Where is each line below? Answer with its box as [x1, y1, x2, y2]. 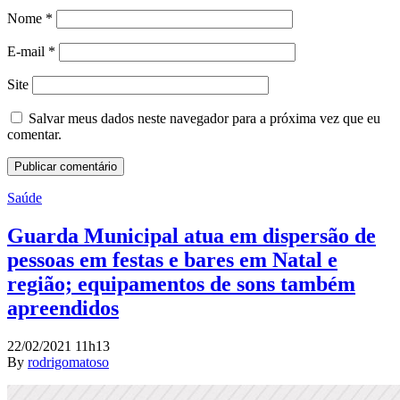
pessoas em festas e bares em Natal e [7, 247, 337, 271]
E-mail [7, 43, 48, 59]
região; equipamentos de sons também [7, 271, 355, 296]
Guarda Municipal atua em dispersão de [7, 223, 376, 247]
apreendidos [7, 296, 119, 320]
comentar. [7, 126, 62, 142]
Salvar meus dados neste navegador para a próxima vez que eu [29, 110, 380, 126]
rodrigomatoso [28, 354, 109, 370]
